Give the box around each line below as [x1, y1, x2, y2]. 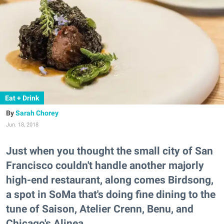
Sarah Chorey [15, 109, 58, 117]
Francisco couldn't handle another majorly [6, 159, 204, 172]
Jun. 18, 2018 [6, 121, 38, 128]
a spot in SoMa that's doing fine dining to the [6, 188, 215, 201]
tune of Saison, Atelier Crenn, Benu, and [6, 202, 193, 215]
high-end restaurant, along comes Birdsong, [6, 173, 213, 186]
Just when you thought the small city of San [6, 144, 213, 157]
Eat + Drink [5, 94, 39, 102]
